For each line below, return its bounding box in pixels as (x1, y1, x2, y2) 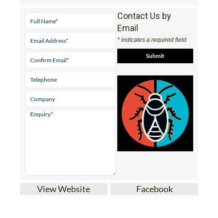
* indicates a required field (117, 36, 187, 43)
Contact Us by (117, 10, 172, 21)
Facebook (136, 183, 173, 194)
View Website (37, 183, 91, 194)
